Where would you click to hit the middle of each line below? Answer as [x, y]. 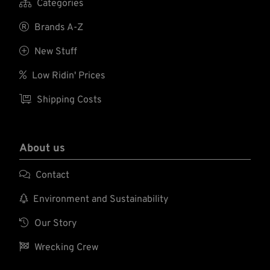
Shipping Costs [68, 100]
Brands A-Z [58, 27]
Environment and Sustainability [100, 199]
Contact [52, 175]
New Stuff [55, 52]
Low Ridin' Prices [68, 76]
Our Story [55, 223]
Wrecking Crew [65, 247]
